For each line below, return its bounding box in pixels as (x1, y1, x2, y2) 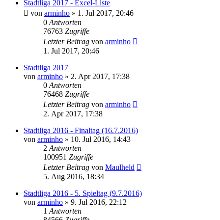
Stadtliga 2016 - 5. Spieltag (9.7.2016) (24, 189, 142, 197)
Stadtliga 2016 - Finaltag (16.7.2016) (24, 126, 138, 135)
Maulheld (105, 163, 135, 171)
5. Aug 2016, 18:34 (43, 172, 104, 181)
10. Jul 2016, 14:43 (71, 135, 131, 143)
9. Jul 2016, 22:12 (71, 197, 127, 206)
